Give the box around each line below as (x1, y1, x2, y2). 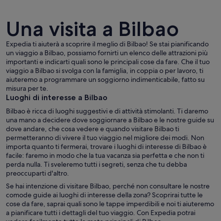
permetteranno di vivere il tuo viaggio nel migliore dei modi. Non (6, 133, 204, 142)
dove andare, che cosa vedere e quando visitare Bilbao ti (6, 124, 179, 133)
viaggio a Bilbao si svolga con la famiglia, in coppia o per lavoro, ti (6, 66, 203, 75)
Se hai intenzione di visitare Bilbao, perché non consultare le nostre (6, 181, 210, 190)
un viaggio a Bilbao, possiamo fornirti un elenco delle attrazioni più (6, 48, 208, 57)
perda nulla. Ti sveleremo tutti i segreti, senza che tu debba (6, 159, 187, 169)
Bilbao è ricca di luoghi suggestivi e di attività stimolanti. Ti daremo (6, 106, 208, 115)
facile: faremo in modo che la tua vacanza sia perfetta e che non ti (6, 150, 204, 160)
